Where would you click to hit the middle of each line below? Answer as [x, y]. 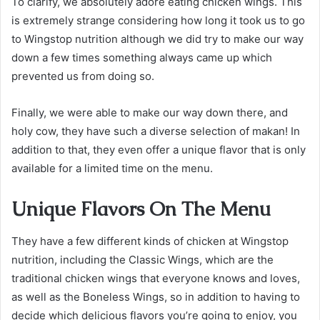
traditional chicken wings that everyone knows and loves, [156, 278]
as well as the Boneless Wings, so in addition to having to [156, 296]
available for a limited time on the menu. [112, 168]
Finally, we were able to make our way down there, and [150, 112]
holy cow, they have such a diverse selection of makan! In [156, 131]
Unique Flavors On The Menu [141, 209]
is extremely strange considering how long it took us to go [158, 20]
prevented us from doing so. [83, 76]
